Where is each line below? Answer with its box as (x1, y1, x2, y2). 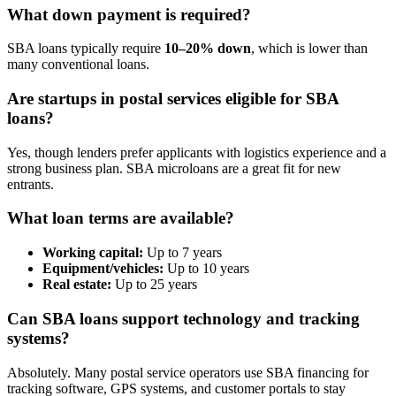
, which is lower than (251, 41, 368, 57)
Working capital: (42, 245, 143, 261)
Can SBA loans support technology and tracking (7, 308, 360, 328)
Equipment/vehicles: (42, 261, 164, 277)
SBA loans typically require (7, 41, 164, 57)
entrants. (7, 176, 54, 192)
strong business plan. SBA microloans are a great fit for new (7, 160, 341, 176)
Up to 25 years (111, 277, 197, 293)
